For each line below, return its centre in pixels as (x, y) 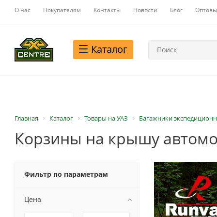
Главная (26, 118)
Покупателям (62, 10)
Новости (145, 10)
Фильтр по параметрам (66, 174)
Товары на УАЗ (106, 118)
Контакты (107, 10)
